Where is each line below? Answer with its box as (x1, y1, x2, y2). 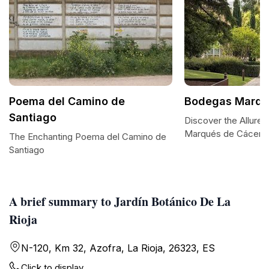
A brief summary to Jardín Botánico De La (9, 193, 231, 210)
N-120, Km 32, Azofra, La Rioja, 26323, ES (21, 242, 215, 254)
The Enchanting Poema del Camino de (9, 131, 166, 142)
